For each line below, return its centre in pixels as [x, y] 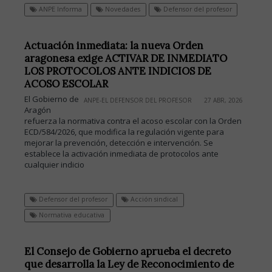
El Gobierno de [52, 99]
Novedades [122, 9]
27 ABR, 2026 [223, 100]
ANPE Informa [60, 9]
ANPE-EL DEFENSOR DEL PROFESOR [138, 100]
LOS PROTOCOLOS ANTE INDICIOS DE [118, 71]
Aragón [38, 110]
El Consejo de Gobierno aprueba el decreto [127, 251]
